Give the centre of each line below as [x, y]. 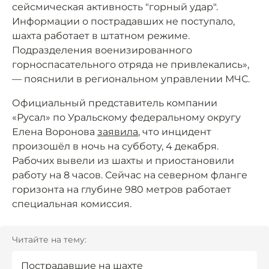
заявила [118, 132]
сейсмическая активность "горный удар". [115, 7]
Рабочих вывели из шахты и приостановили [123, 161]
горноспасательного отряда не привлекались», [131, 65]
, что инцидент [175, 132]
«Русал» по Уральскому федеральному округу [126, 117]
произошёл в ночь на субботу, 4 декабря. [115, 146]
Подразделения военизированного [102, 50]
